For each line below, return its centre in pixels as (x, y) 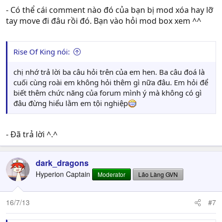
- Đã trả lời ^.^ (32, 134)
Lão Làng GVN (158, 174)
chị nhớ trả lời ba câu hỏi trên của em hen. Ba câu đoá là (109, 72)
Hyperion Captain (63, 174)
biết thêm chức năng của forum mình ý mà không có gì (108, 93)
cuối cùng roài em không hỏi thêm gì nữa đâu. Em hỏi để (111, 82)
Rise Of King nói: (42, 52)
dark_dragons (62, 163)
